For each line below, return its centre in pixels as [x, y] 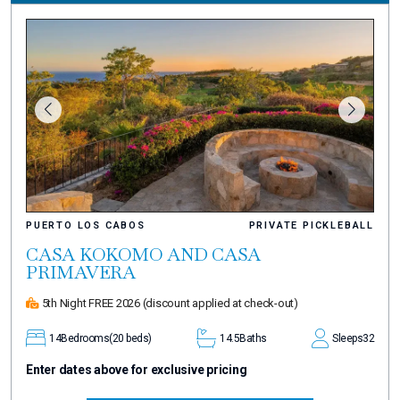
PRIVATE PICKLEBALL [311, 226]
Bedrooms [85, 339]
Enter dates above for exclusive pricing [137, 370]
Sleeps [347, 339]
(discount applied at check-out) [220, 304]
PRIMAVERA [81, 273]
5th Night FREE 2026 [91, 304]
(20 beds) [130, 339]
